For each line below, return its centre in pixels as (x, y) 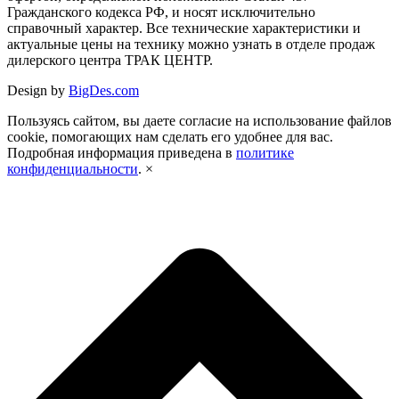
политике (265, 153)
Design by (38, 91)
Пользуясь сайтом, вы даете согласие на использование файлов (199, 121)
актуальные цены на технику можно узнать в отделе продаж (191, 45)
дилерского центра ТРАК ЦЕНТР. (110, 61)
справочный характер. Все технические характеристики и (184, 28)
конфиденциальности (73, 169)
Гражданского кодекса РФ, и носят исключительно (161, 12)
